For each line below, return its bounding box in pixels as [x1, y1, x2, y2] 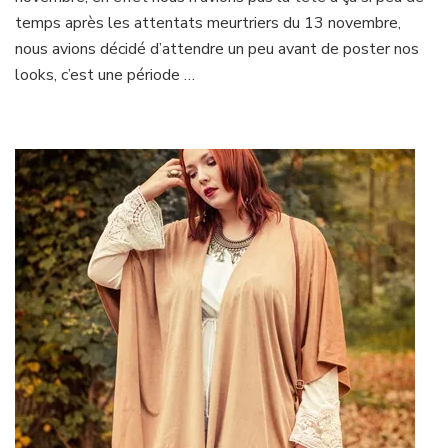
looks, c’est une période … [15, 64, 195, 87]
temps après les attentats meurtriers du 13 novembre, [15, 12, 401, 35]
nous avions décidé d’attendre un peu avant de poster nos [15, 38, 419, 61]
